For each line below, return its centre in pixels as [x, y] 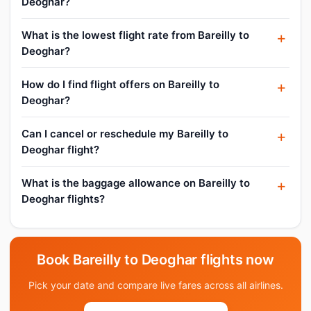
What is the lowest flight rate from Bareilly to [135, 35]
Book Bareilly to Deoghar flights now [155, 259]
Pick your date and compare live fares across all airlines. [155, 285]
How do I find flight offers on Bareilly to [120, 84]
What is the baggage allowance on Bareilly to [136, 183]
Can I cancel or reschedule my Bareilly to [125, 133]
